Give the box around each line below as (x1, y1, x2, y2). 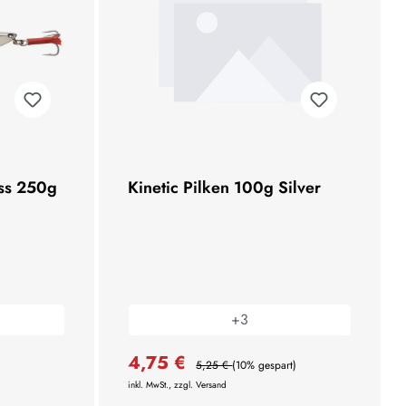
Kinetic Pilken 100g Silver (128, 175, 322, 199)
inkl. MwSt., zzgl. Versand (128, 377, 227, 391)
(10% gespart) (232, 356, 297, 373)
